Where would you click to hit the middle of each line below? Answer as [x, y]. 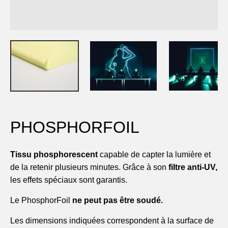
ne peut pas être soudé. [118, 200]
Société [24, 18]
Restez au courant [43, 80]
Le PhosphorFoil [41, 200]
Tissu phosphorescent [54, 154]
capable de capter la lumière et [154, 154]
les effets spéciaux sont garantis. [69, 180]
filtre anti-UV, [193, 167]
